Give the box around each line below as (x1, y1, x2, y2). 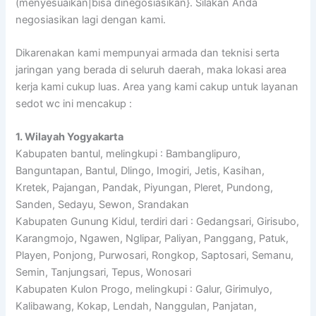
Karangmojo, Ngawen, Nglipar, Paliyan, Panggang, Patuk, (16, 232, 289, 245)
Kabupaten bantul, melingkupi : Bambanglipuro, (16, 147, 241, 161)
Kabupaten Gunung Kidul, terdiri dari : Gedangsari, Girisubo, (16, 215, 300, 229)
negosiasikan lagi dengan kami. (16, 13, 166, 26)
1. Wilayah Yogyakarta (16, 130, 124, 144)
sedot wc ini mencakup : (16, 97, 133, 110)
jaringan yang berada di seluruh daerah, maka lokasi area (16, 63, 287, 76)
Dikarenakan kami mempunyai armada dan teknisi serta (16, 46, 280, 59)
